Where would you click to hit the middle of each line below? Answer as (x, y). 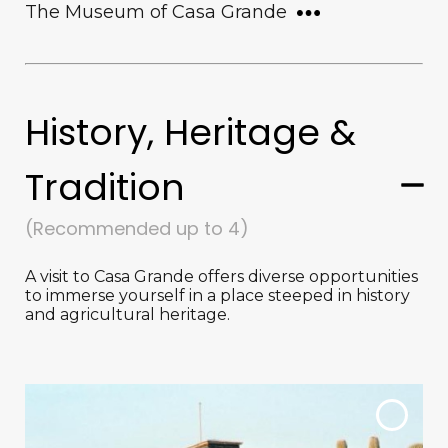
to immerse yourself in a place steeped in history (217, 295)
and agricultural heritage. (127, 314)
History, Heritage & (190, 132)
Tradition (105, 187)
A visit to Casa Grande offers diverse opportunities (221, 276)
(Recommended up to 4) (137, 228)
